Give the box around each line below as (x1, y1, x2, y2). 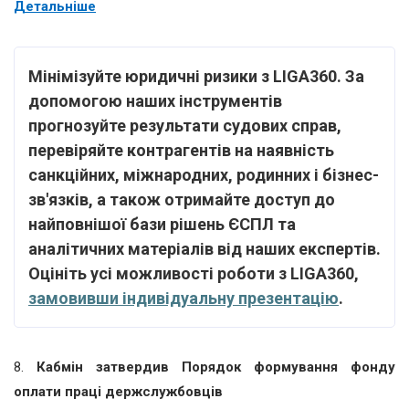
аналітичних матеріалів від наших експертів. (28, 238, 381, 258)
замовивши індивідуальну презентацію (28, 288, 339, 308)
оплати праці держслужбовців (14, 383, 223, 400)
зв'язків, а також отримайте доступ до (28, 189, 335, 209)
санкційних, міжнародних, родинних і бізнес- (28, 164, 379, 184)
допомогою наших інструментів (28, 90, 282, 110)
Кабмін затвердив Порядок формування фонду (24, 358, 395, 375)
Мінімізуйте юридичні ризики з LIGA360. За (28, 66, 364, 86)
